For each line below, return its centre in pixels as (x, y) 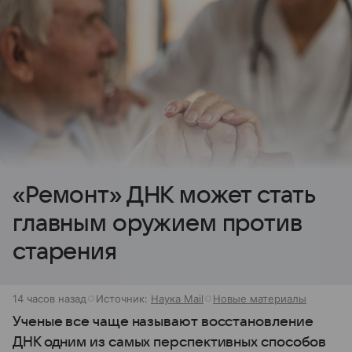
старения (65, 252)
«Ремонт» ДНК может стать (164, 196)
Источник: (123, 299)
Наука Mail (177, 299)
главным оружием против (158, 224)
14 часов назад (49, 299)
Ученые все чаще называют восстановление (163, 322)
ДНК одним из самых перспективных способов (170, 343)
